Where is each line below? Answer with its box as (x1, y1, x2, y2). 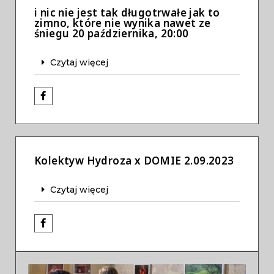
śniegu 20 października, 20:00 (34, 26, 189, 40)
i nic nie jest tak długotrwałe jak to (34, 5, 220, 20)
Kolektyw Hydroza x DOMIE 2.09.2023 (34, 153, 234, 168)
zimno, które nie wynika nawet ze (34, 15, 211, 30)
